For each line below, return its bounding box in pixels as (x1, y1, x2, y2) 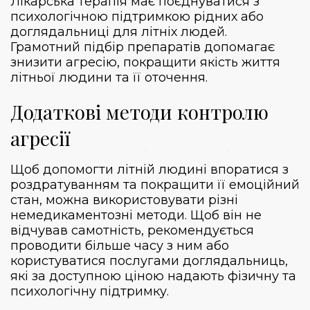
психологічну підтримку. (10, 283, 169, 299)
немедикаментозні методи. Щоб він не (10, 207, 262, 223)
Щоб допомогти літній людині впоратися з (10, 161, 289, 177)
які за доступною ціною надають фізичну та (10, 268, 296, 284)
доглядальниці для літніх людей (10, 24, 225, 39)
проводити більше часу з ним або (10, 237, 229, 253)
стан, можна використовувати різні (10, 192, 238, 208)
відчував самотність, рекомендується (10, 222, 254, 238)
